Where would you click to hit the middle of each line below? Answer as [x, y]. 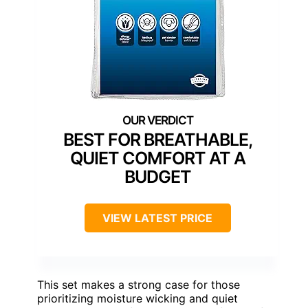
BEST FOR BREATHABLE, [157, 140]
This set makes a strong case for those [139, 285]
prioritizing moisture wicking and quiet [137, 299]
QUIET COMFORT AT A [157, 158]
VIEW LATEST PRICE [157, 218]
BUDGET [157, 177]
